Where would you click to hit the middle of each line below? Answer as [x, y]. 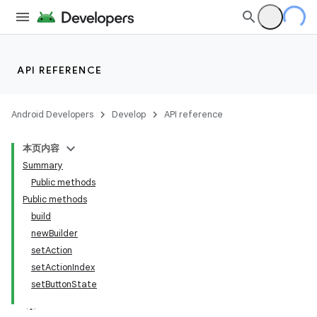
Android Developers [52, 114]
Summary [43, 165]
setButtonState [64, 284]
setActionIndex [63, 267]
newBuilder [54, 233]
